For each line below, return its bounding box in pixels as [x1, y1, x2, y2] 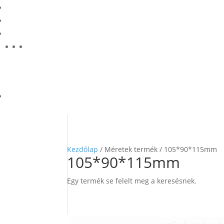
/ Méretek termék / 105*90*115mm [98, 144, 217, 154]
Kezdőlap [67, 144, 98, 154]
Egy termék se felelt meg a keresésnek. [67, 176, 197, 186]
